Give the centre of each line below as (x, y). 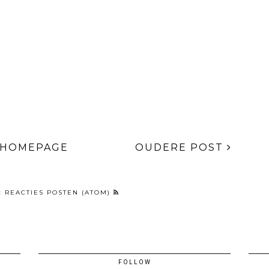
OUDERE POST (181, 148)
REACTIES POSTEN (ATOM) (59, 193)
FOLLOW (134, 262)
